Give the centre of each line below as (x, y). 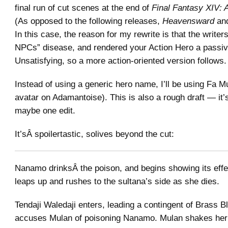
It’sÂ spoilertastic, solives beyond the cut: (94, 134)
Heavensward (188, 21)
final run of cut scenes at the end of (83, 8)
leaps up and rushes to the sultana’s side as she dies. (117, 181)
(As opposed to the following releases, (89, 21)
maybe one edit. (45, 110)
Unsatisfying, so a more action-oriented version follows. (121, 61)
